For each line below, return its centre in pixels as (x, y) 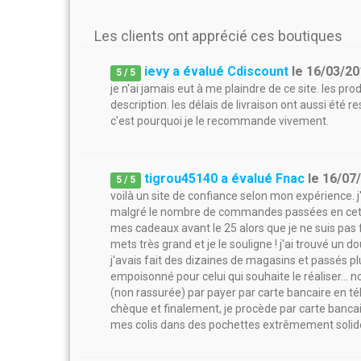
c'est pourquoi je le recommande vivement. (220, 121)
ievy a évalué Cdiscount (217, 71)
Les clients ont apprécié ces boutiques (218, 36)
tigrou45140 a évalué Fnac (225, 178)
